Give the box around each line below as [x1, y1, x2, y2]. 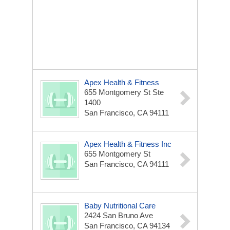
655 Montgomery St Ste [84, 88, 164, 97]
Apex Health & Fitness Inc [84, 140, 171, 148]
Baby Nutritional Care [84, 201, 156, 210]
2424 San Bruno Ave [84, 211, 153, 220]
